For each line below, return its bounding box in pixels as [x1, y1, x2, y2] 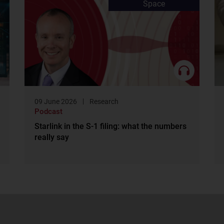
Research [89, 97, 119, 106]
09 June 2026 [34, 97, 77, 106]
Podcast [34, 107, 63, 116]
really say [34, 132, 69, 142]
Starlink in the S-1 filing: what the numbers [34, 121, 187, 131]
